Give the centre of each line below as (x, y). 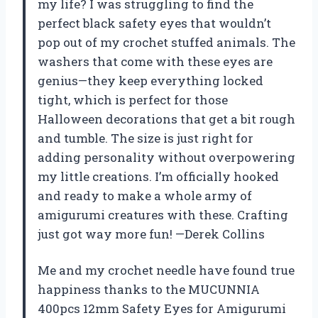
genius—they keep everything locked (150, 80)
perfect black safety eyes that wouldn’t (154, 23)
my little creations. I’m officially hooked (158, 176)
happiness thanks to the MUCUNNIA (149, 289)
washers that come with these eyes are (155, 61)
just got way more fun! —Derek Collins (151, 234)
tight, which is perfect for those (133, 99)
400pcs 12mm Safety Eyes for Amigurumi (162, 308)
